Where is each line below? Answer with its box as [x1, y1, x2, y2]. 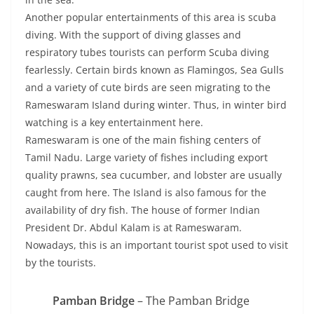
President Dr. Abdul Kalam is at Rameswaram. [25, 221, 242, 235]
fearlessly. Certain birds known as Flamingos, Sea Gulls [25, 63, 284, 77]
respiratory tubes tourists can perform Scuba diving [25, 46, 269, 60]
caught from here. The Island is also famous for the [25, 186, 266, 200]
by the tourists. [25, 256, 96, 270]
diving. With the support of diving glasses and [25, 28, 241, 42]
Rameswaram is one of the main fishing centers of [25, 133, 261, 147]
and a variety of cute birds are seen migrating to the [25, 81, 271, 95]
